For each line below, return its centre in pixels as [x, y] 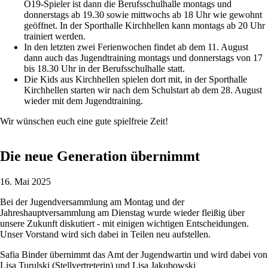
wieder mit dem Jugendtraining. [83, 101]
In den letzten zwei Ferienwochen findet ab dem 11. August [136, 47]
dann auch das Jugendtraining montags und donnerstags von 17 [143, 58]
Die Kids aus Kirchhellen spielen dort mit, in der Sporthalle [135, 79]
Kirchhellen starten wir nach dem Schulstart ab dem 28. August [143, 90]
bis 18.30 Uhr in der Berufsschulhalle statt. [104, 68]
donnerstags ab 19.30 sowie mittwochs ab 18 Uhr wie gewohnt [143, 15]
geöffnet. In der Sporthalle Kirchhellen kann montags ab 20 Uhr [144, 25]
